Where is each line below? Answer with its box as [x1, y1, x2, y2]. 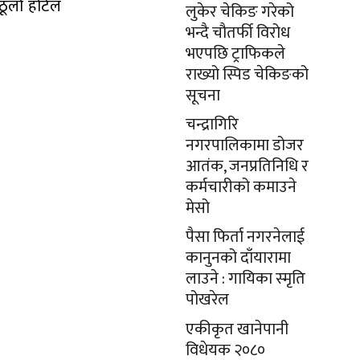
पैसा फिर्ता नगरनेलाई [186, 223, 305, 251]
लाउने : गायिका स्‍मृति [186, 265, 305, 292]
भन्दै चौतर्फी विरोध [186, 19, 290, 47]
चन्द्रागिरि [186, 111, 239, 138]
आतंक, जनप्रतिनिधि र [186, 153, 309, 180]
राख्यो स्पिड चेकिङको [186, 61, 309, 88]
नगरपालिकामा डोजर [186, 132, 304, 159]
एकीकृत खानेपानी [186, 316, 288, 343]
